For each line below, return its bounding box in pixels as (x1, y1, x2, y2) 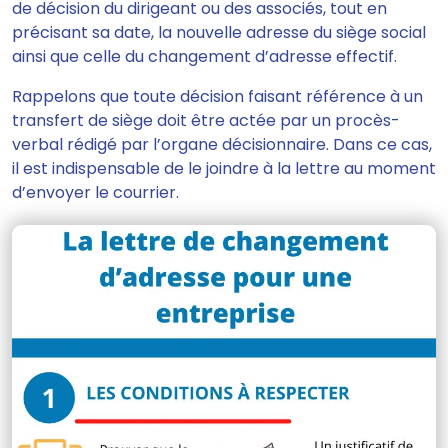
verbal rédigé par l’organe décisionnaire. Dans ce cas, (12, 133, 432, 157)
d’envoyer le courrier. (12, 181, 179, 205)
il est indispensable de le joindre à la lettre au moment (12, 157, 436, 181)
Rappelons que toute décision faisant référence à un (12, 85, 423, 109)
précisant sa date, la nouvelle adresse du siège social (12, 21, 426, 45)
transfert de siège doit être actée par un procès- (12, 109, 400, 133)
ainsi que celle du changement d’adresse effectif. (12, 45, 397, 69)
